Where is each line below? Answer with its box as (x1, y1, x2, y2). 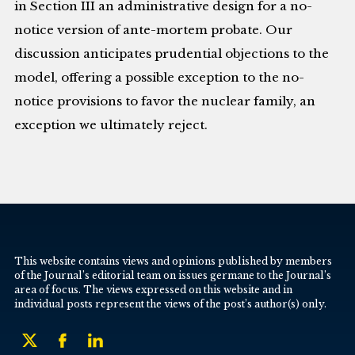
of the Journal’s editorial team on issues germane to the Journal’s (14, 269, 332, 281)
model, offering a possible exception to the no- (14, 70, 305, 86)
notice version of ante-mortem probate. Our (14, 22, 293, 38)
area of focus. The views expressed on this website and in (14, 283, 293, 296)
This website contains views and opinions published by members (14, 254, 333, 267)
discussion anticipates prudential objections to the (14, 46, 330, 62)
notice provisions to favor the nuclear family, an (14, 94, 316, 109)
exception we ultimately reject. (14, 117, 208, 133)
